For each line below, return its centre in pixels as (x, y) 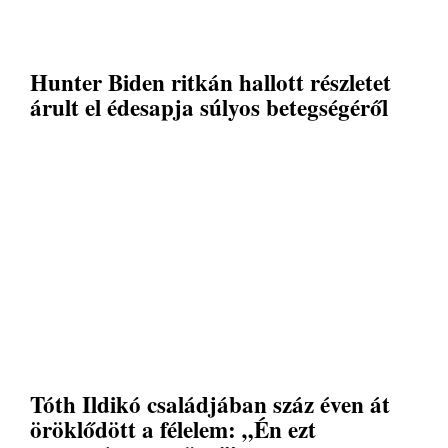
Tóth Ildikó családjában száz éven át (210, 404)
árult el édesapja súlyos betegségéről (209, 107)
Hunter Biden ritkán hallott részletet (210, 82)
